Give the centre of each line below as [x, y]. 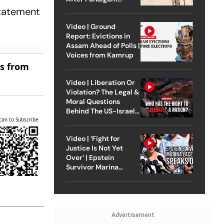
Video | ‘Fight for [93, 138]
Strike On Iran [88, 120]
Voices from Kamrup [99, 55]
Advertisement [133, 215]
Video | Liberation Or [100, 82]
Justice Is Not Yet [94, 148]
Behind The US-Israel [100, 111]
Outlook [79, 186]
